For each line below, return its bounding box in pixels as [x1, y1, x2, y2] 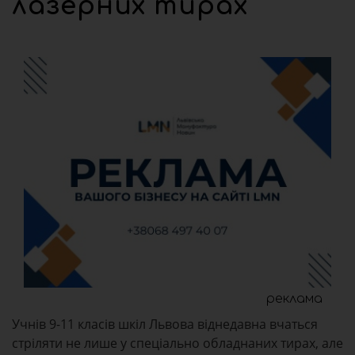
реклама [266, 292, 323, 306]
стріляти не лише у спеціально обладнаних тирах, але [12, 334, 343, 352]
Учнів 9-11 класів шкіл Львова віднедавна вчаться [12, 315, 318, 333]
